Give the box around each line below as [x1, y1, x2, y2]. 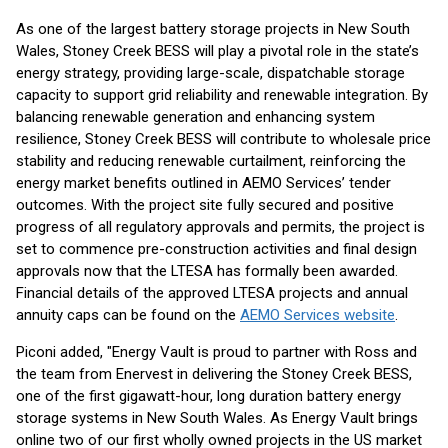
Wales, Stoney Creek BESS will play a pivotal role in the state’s [16, 42, 419, 60]
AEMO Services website [240, 306, 395, 324]
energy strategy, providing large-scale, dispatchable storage [16, 64, 405, 82]
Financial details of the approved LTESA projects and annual [16, 284, 408, 302]
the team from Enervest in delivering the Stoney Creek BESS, [16, 365, 412, 383]
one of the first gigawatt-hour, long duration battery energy [16, 387, 401, 405]
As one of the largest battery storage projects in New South [16, 20, 410, 38]
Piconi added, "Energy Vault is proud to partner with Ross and [16, 343, 417, 361]
